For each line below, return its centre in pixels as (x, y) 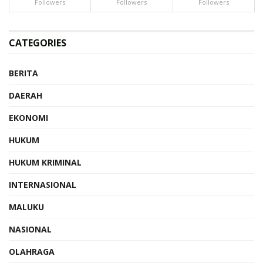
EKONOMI (28, 118)
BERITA (23, 73)
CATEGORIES (38, 43)
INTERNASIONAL (43, 185)
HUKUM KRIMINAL (45, 162)
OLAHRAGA (32, 252)
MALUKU (26, 207)
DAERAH (26, 95)
